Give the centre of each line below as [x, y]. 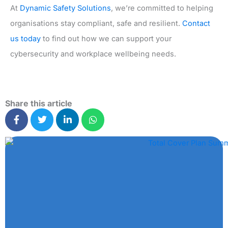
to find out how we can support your [106, 39]
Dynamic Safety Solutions [65, 8]
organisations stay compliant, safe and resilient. [96, 24]
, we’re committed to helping [162, 8]
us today [25, 39]
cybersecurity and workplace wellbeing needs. [93, 54]
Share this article [39, 104]
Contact [196, 24]
